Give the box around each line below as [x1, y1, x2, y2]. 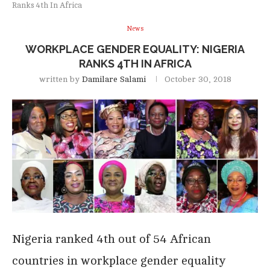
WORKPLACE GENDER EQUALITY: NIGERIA [25, 42, 245, 55]
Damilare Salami [81, 74, 146, 84]
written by [39, 74, 82, 84]
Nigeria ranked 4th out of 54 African [12, 232, 211, 246]
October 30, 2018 [164, 74, 231, 84]
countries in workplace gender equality [12, 254, 226, 268]
